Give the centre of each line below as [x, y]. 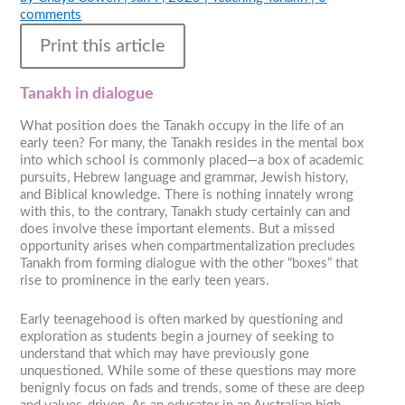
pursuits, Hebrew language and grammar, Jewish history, [184, 178]
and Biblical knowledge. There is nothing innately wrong [187, 195]
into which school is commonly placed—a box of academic [192, 161]
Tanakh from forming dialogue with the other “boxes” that [189, 264]
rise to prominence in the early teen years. [145, 281]
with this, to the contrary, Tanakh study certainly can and [185, 212]
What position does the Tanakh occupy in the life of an [182, 127]
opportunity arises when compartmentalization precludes [188, 247]
